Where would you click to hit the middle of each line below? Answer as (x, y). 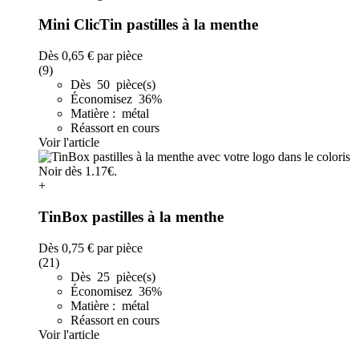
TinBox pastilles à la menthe (131, 216)
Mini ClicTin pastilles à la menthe (148, 25)
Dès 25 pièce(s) (113, 276)
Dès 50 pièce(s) (113, 85)
